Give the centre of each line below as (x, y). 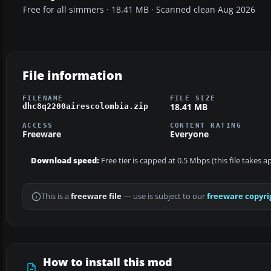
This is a (56, 197)
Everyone (189, 134)
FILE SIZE (193, 98)
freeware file (96, 197)
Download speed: (65, 161)
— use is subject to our (164, 197)
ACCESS (38, 126)
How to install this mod (108, 262)
